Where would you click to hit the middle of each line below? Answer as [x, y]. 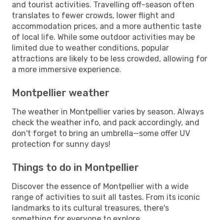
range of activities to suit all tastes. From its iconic [106, 197]
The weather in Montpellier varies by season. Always [108, 111]
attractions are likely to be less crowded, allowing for [110, 58]
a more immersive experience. [67, 69]
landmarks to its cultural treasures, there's [90, 208]
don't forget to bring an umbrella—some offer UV [101, 133]
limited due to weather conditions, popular [90, 48]
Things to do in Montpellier [75, 167]
